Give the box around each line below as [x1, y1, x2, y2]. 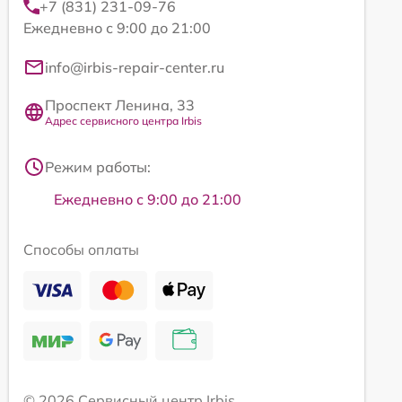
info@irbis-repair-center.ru [45, 58, 224, 77]
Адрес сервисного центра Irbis [45, 114, 202, 128]
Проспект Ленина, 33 [45, 96, 195, 115]
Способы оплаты [23, 240, 139, 259]
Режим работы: [45, 158, 151, 177]
